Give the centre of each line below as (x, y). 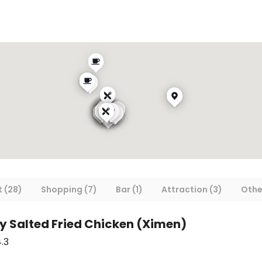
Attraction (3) (192, 189)
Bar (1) (129, 189)
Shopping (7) (69, 189)
